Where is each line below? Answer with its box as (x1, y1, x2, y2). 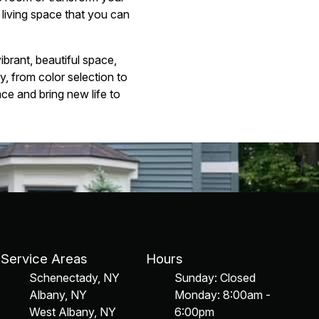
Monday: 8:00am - (174, 288, 271, 302)
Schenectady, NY (29, 271, 120, 285)
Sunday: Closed (174, 271, 256, 285)
